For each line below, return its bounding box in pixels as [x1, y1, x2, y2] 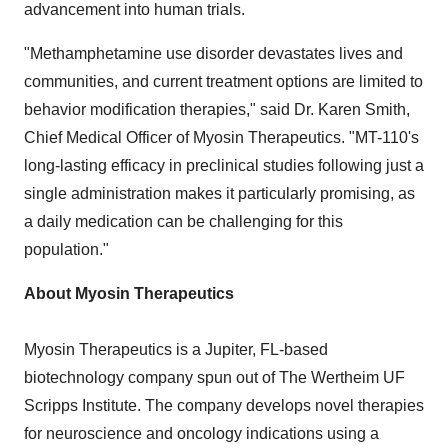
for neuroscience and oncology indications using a [24, 425, 379, 442]
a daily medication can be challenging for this [24, 213, 343, 230]
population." [24, 241, 109, 258]
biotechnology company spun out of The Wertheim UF [24, 369, 405, 386]
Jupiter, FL [205, 341, 279, 358]
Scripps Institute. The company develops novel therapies [24, 397, 424, 414]
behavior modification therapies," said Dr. [24, 101, 318, 118]
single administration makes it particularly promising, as [24, 185, 415, 202]
